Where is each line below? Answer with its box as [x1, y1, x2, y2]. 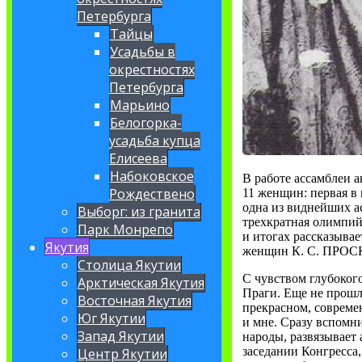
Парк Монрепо [77, 221, 173, 239]
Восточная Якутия [77, 292, 192, 310]
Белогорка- [109, 114, 182, 133]
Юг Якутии [77, 309, 145, 328]
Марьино [109, 96, 170, 115]
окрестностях [108, 61, 195, 79]
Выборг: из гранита [77, 203, 200, 221]
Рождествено [108, 185, 195, 204]
